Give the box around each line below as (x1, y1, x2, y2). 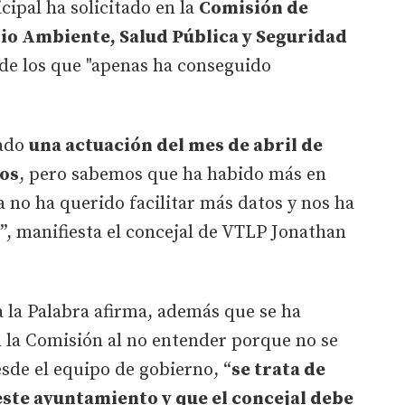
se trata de (231, 358, 325, 381)
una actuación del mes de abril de (29, 134, 323, 157)
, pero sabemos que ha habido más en (19, 163, 326, 186)
